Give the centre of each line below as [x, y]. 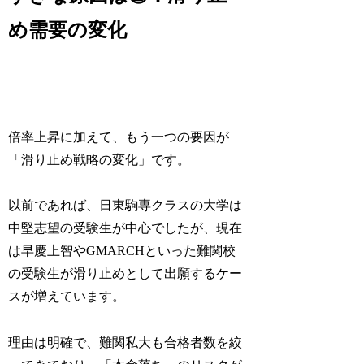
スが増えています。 [67, 297]
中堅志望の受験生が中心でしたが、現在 [126, 228]
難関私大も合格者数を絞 [171, 343]
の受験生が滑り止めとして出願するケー [126, 274]
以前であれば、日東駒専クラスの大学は [126, 206]
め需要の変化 [68, 30]
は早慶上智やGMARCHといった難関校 [122, 251]
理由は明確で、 [54, 343]
